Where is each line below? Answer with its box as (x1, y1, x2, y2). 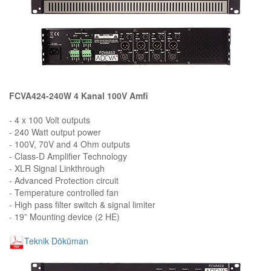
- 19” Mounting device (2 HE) (9, 210, 120, 223)
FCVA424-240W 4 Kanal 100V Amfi (9, 89, 148, 102)
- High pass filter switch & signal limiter (9, 198, 155, 211)
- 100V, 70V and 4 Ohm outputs (9, 137, 130, 150)
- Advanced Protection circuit (9, 174, 119, 186)
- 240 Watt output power (9, 125, 101, 138)
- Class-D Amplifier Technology (9, 149, 127, 162)
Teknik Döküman (24, 234, 88, 247)
